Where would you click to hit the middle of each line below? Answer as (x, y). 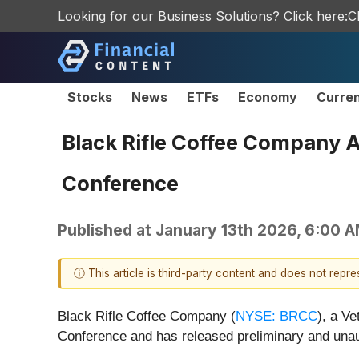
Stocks (90, 97)
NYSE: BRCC (276, 316)
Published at (107, 230)
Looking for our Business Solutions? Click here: (203, 16)
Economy (268, 97)
